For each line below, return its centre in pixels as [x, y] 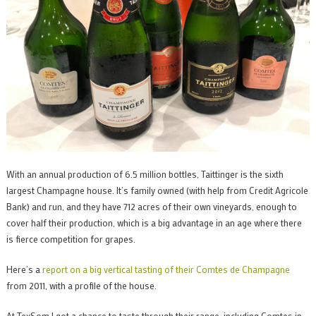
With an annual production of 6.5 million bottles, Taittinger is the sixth [145, 174]
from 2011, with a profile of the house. [81, 286]
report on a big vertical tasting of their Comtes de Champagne [166, 269]
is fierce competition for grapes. [71, 239]
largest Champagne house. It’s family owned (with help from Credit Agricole [157, 190]
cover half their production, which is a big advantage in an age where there [154, 223]
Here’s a [24, 269]
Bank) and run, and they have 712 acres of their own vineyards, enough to [151, 207]
